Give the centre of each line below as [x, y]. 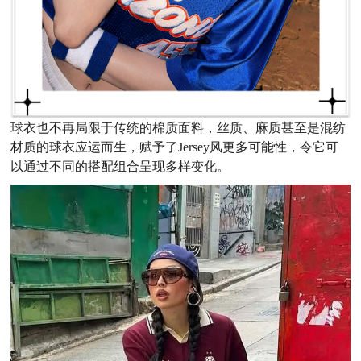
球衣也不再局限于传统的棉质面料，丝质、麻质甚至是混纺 [178, 127]
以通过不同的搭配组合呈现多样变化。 [120, 166]
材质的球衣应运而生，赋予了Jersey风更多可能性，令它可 [175, 147]
